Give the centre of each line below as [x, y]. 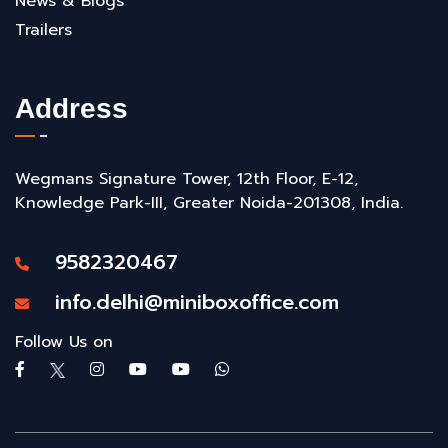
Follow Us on [64, 342]
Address [71, 108]
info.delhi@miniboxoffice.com [186, 302]
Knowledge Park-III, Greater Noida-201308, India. [209, 203]
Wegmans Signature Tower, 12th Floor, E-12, [186, 179]
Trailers [43, 30]
